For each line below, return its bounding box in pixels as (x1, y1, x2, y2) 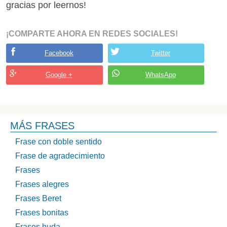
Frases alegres (15, 180, 69, 189)
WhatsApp (145, 71, 176, 79)
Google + (45, 71, 72, 79)
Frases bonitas (15, 208, 68, 217)
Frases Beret (15, 194, 61, 203)
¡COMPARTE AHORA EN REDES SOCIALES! (6, 29, 178, 39)
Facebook (44, 49, 73, 57)
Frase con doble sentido (15, 137, 102, 146)
